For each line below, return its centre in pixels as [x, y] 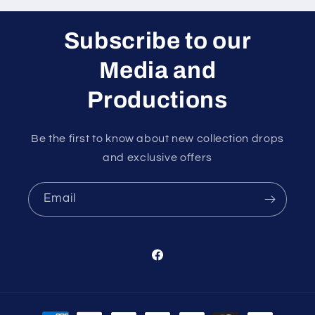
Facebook [175, 263]
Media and [157, 70]
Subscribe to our [157, 40]
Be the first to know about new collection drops [157, 138]
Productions [157, 99]
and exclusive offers [157, 157]
